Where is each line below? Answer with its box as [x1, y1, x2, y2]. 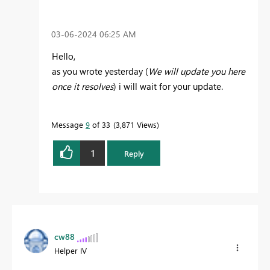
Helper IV [54, 245, 87, 256]
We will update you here [148, 65, 245, 77]
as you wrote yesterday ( [52, 65, 148, 77]
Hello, [52, 50, 78, 62]
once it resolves [52, 80, 113, 92]
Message [51, 119, 86, 130]
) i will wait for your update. [113, 80, 223, 92]
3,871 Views [116, 119, 157, 130]
